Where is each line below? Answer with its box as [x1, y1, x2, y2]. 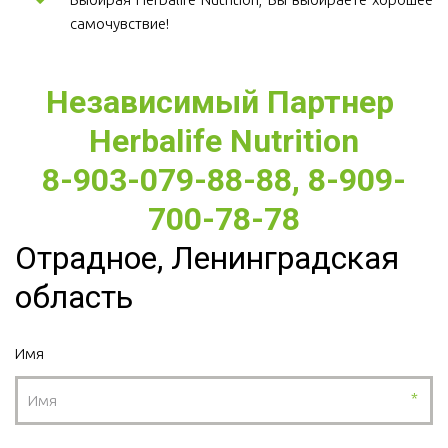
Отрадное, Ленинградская [15, 239, 399, 278]
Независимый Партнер [46, 83, 394, 122]
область [15, 278, 133, 317]
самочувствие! [70, 15, 172, 33]
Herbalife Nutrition [89, 122, 359, 161]
